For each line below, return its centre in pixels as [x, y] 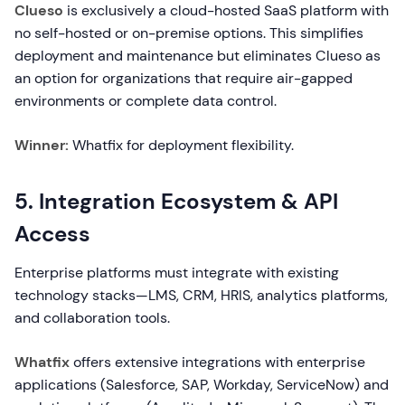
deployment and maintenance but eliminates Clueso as [198, 56]
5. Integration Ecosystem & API [176, 201]
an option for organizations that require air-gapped [184, 78]
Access [52, 234]
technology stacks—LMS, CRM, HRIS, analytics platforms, [201, 295]
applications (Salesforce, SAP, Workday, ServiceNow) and [202, 385]
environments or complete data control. [146, 101]
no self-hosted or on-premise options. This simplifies [189, 33]
